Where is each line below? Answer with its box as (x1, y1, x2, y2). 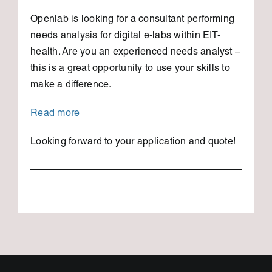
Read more (30, 109, 80, 119)
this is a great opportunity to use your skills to (30, 64, 230, 74)
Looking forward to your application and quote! (30, 138, 236, 148)
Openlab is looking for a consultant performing (30, 15, 235, 25)
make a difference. (30, 81, 112, 90)
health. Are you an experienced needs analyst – (30, 48, 241, 58)
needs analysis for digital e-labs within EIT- (30, 32, 220, 41)
